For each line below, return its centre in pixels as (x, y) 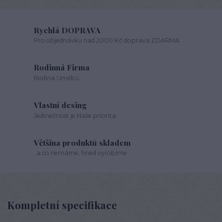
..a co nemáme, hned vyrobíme (81, 153)
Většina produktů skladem (83, 142)
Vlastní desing (60, 105)
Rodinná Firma (62, 67)
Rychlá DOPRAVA (67, 30)
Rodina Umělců (57, 78)
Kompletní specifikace (62, 205)
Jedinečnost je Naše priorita (75, 115)
